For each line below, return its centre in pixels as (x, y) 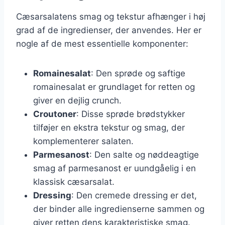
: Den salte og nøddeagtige (144, 154)
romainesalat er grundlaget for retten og (114, 87)
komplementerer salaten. (83, 141)
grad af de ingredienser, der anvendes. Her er (109, 30)
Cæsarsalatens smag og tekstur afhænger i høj (111, 16)
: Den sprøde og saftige (138, 73)
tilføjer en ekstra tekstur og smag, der (109, 127)
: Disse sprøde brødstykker (131, 114)
